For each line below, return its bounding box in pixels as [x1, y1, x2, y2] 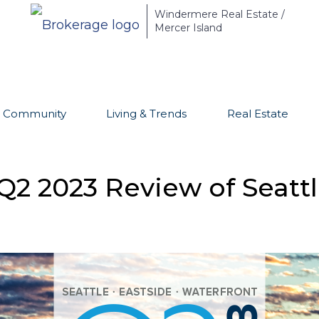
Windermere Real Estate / [154, 8, 285, 21]
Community [2, 107, 66, 120]
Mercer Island [154, 21, 222, 34]
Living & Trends [105, 107, 187, 120]
